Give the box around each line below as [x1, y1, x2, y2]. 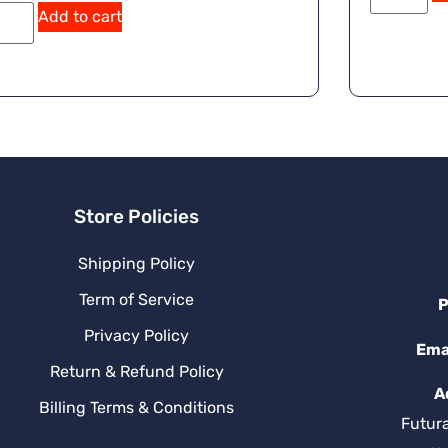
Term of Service [79, 289, 195, 309]
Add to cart [38, 6, 123, 26]
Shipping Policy [78, 253, 196, 273]
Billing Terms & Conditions [39, 397, 235, 417]
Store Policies [74, 204, 200, 228]
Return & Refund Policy [49, 361, 224, 381]
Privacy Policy [84, 325, 190, 345]
